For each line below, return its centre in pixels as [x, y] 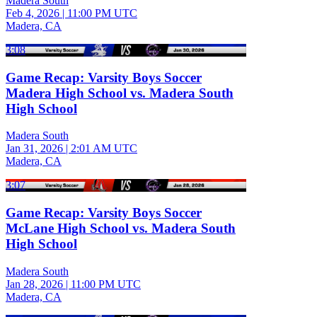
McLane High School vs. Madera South [121, 229]
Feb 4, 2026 [33, 13]
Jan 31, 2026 [34, 149]
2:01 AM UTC [104, 149]
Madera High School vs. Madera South [120, 93]
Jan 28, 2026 [34, 284]
